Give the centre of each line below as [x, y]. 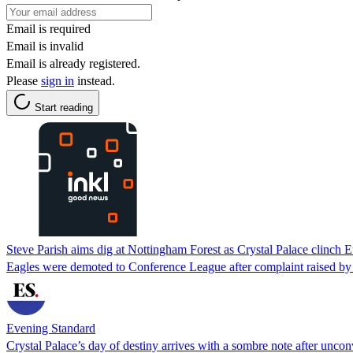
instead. [95, 80]
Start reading [64, 107]
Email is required [48, 28]
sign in [58, 80]
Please [24, 80]
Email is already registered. [73, 63]
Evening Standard [51, 328]
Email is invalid [45, 46]
